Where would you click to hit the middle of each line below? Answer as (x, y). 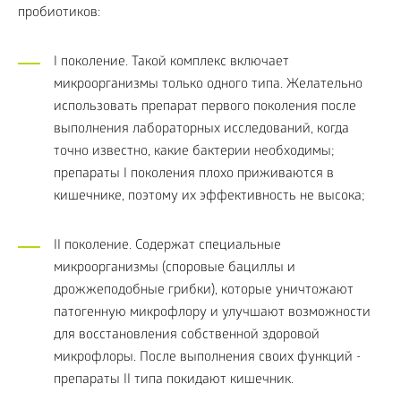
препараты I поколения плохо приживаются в (194, 175)
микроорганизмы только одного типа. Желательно (208, 85)
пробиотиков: (59, 13)
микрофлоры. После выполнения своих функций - (207, 358)
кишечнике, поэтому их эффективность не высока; (209, 197)
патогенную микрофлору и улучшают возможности (212, 313)
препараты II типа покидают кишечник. (174, 380)
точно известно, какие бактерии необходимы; (194, 152)
